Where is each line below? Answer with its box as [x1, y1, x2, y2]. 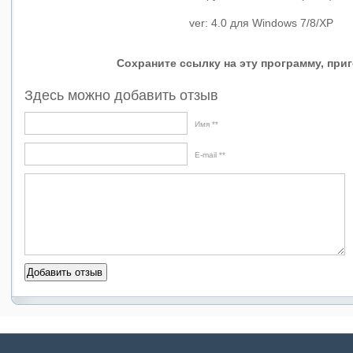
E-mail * [194, 150, 222, 159]
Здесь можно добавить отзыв [24, 87, 218, 103]
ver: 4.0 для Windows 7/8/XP [189, 17, 333, 29]
